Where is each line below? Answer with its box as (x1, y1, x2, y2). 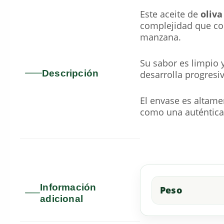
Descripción (42, 67, 99, 78)
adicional (40, 193, 83, 204)
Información (40, 181, 96, 192)
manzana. (140, 30, 181, 43)
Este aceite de (140, 7, 200, 20)
